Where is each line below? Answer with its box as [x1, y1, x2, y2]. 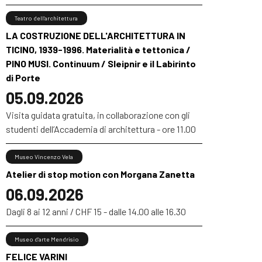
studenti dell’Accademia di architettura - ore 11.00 [6, 123, 196, 135]
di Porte [6, 72, 40, 84]
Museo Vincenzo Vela [15, 153, 74, 161]
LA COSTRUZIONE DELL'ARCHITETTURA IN [6, 30, 185, 42]
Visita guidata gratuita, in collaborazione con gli [6, 109, 190, 121]
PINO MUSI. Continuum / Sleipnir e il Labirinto [6, 58, 196, 70]
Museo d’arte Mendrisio [15, 236, 80, 243]
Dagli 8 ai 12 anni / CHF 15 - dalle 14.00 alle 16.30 [6, 206, 186, 218]
